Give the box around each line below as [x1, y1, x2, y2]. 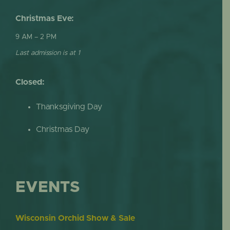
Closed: [15, 78, 45, 87]
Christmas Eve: [15, 14, 74, 23]
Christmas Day [35, 125, 89, 133]
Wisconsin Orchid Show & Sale [15, 214, 135, 222]
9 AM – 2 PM [15, 33, 56, 41]
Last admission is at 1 [15, 49, 80, 57]
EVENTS [15, 179, 80, 195]
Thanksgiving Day [35, 102, 102, 111]
